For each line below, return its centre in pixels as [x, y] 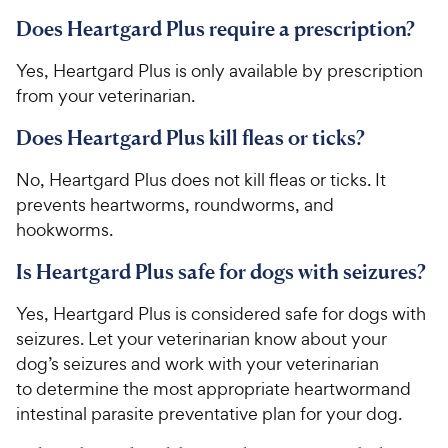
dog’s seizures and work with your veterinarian [197, 364]
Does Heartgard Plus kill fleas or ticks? [190, 138]
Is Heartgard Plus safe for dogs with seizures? [221, 272]
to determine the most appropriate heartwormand [213, 389]
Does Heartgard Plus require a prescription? [215, 29]
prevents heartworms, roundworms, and [175, 205]
